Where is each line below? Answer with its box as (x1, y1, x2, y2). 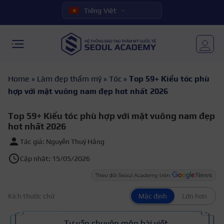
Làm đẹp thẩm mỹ (37, 74, 101, 83)
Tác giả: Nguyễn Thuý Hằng (20, 137, 104, 145)
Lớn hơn (182, 191, 207, 200)
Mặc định (138, 191, 167, 200)
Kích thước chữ (8, 191, 54, 200)
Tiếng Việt (84, 6, 116, 14)
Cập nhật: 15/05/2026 (20, 154, 90, 162)
